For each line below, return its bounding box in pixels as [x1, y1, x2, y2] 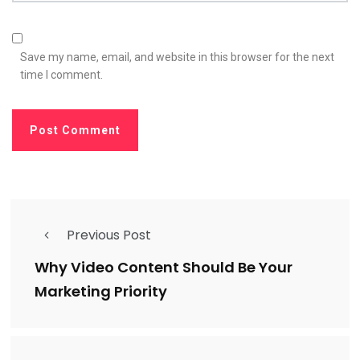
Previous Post [67, 225, 151, 244]
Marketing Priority [35, 280, 167, 301]
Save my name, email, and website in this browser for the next [20, 50, 334, 63]
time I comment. [20, 67, 103, 81]
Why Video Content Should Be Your [35, 256, 292, 277]
